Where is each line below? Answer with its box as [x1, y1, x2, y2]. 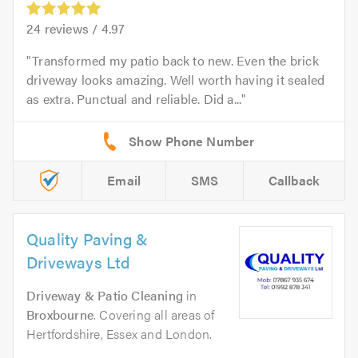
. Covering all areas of [93, 304, 215, 324]
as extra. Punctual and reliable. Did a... [26, 89, 242, 108]
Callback [268, 170, 320, 189]
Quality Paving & [26, 226, 149, 250]
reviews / [41, 18, 101, 38]
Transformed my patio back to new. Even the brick [32, 50, 319, 70]
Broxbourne [26, 304, 93, 324]
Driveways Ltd [26, 249, 131, 273]
